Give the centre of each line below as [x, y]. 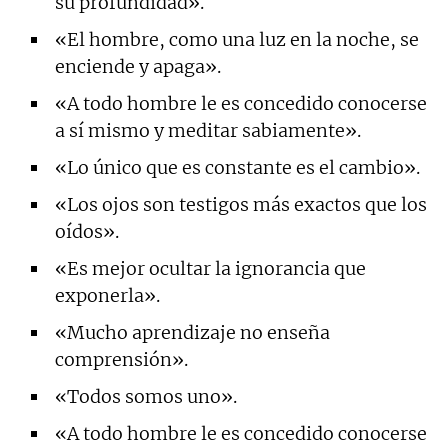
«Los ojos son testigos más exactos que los [241, 204]
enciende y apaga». [138, 66]
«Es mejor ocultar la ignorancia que [210, 268]
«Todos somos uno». [146, 396]
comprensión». [121, 359]
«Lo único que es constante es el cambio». [237, 167]
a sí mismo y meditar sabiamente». [208, 130]
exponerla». [107, 295]
